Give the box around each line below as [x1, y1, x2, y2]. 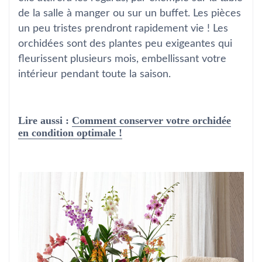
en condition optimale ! [18, 127, 122, 139]
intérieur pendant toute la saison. [18, 69, 171, 80]
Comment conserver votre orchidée [72, 115, 231, 126]
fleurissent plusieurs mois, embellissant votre [18, 54, 226, 64]
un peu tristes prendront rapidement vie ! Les [18, 23, 228, 34]
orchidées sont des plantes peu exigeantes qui [18, 39, 232, 49]
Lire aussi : [18, 115, 72, 126]
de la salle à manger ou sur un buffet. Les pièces [18, 8, 241, 19]
